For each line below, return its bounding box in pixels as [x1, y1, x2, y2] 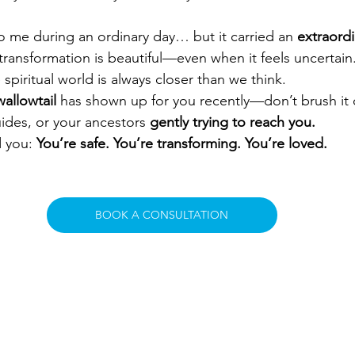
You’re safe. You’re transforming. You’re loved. [36, 134, 327, 152]
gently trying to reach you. [150, 113, 315, 131]
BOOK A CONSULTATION [95, 207, 228, 222]
